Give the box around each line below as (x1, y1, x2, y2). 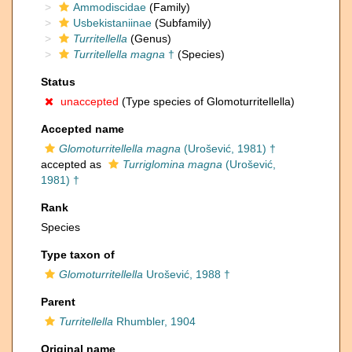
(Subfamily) (152, 16, 211, 29)
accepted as (41, 158, 104, 170)
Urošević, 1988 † (143, 268, 230, 280)
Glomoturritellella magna (59, 142, 181, 155)
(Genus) (127, 32, 171, 45)
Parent (41, 295, 75, 308)
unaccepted (60, 95, 119, 108)
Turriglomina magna (123, 158, 222, 170)
